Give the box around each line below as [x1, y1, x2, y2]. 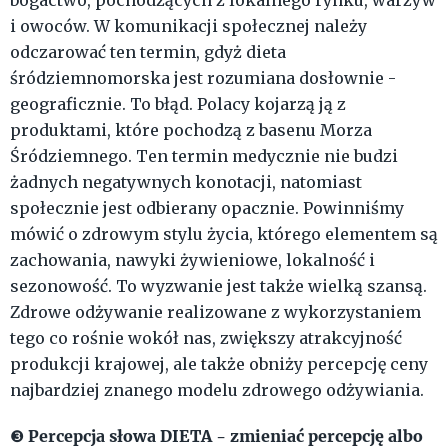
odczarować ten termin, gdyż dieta [10, 42, 286, 63]
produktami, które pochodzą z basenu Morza [10, 120, 372, 141]
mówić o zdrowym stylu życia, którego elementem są [10, 224, 438, 245]
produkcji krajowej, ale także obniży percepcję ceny [10, 354, 428, 375]
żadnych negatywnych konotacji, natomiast [10, 172, 362, 193]
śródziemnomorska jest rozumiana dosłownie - [10, 68, 396, 89]
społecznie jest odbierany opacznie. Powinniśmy [10, 198, 404, 219]
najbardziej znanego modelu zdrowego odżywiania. [10, 380, 424, 401]
